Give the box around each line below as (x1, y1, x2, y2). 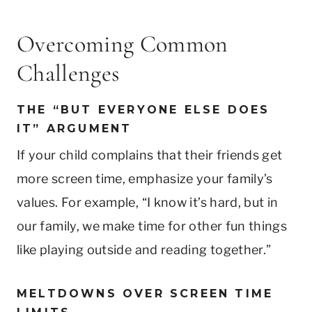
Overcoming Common (17, 29, 228, 58)
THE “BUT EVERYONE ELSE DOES (17, 102, 270, 116)
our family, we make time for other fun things (17, 218, 288, 233)
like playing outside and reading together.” (17, 242, 272, 257)
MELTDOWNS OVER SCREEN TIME (17, 286, 274, 300)
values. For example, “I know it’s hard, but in (17, 194, 279, 210)
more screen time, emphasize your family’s (17, 171, 273, 186)
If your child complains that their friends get (17, 147, 283, 162)
